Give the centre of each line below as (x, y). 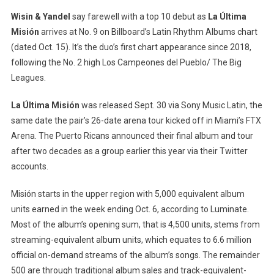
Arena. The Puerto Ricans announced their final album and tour (132, 135)
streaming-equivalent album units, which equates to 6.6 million (131, 239)
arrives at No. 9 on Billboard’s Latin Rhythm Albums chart (148, 31)
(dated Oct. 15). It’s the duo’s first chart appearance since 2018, (131, 47)
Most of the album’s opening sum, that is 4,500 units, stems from (135, 224)
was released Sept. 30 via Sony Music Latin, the (171, 105)
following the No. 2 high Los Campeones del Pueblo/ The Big (126, 62)
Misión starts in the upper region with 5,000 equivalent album (128, 194)
